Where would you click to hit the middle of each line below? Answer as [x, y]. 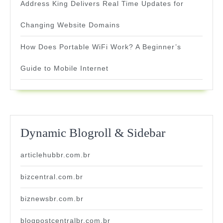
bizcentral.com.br [52, 177]
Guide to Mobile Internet [64, 68]
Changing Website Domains [70, 25]
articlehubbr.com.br [56, 155]
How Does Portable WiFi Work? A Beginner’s [101, 47]
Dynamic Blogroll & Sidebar [93, 133]
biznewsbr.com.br [52, 199]
